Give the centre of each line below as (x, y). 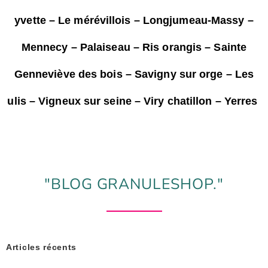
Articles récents (42, 247)
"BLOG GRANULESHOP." (134, 184)
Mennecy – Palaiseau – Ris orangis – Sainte (134, 47)
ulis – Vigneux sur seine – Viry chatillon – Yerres (134, 101)
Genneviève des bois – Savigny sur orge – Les (134, 74)
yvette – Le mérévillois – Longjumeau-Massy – (134, 20)
